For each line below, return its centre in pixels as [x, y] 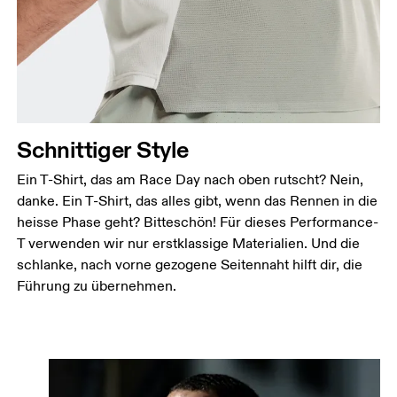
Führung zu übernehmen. [97, 286]
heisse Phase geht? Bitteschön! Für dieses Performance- [198, 222]
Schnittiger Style [103, 149]
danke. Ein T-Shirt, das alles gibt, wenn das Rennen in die [198, 201]
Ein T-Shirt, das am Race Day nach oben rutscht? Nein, [191, 179]
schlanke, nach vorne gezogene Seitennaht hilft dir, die [190, 265]
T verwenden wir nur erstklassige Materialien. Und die [189, 243]
